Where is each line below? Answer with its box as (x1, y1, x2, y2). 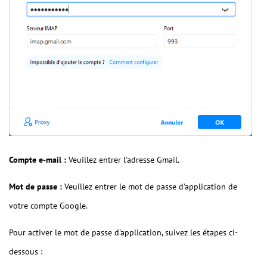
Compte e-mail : (9, 154, 66, 166)
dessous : (9, 246, 42, 257)
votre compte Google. (9, 200, 88, 212)
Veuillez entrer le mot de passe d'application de (62, 181, 237, 193)
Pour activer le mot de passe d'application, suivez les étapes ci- (9, 227, 238, 238)
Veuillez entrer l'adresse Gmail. (66, 154, 179, 166)
